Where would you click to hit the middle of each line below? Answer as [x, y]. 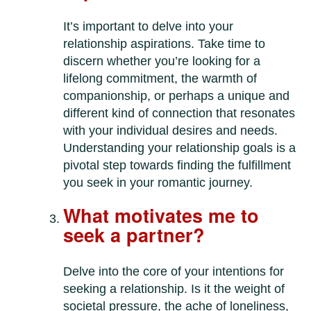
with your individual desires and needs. [171, 131]
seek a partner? [134, 235]
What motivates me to [161, 216]
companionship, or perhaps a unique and [177, 96]
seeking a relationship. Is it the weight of [174, 289]
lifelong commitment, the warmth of [160, 79]
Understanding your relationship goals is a [180, 148]
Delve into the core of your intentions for [174, 272]
